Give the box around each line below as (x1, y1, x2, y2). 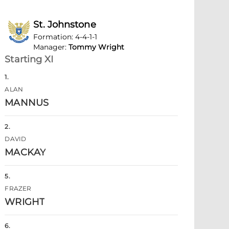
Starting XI (5, 54, 54, 65)
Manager (33, 42, 65, 52)
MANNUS (5, 97, 49, 108)
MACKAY (5, 147, 45, 158)
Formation (33, 32, 72, 41)
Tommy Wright (68, 42, 125, 52)
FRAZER (5, 185, 32, 192)
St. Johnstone (33, 19, 96, 30)
